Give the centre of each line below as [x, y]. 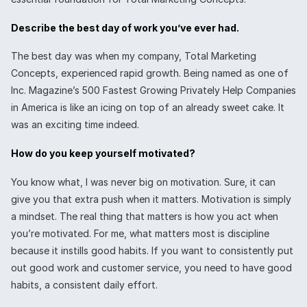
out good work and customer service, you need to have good [151, 267]
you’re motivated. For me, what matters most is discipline [140, 233]
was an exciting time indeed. [75, 125]
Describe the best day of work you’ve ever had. [125, 27]
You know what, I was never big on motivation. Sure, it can [143, 182]
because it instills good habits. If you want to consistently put [152, 250]
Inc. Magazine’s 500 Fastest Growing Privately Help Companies [153, 90]
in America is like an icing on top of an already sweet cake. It [148, 108]
